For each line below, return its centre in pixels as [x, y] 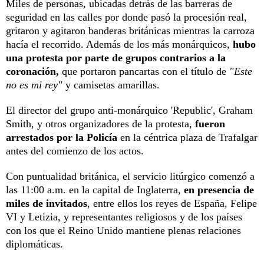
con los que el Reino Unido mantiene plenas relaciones [123, 231]
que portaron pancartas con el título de [144, 72]
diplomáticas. [34, 244]
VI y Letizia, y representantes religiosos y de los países [124, 217]
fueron [210, 124]
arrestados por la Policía [62, 138]
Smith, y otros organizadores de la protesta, [100, 124]
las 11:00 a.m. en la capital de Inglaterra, [95, 190]
